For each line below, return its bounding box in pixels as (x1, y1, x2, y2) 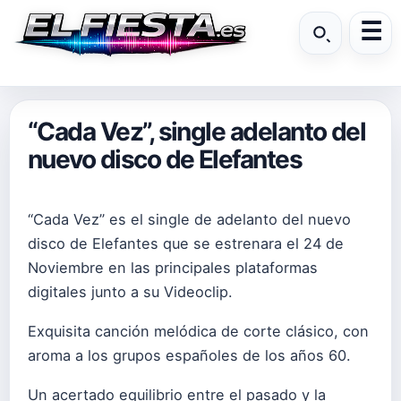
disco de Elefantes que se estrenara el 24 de (28, 235, 344, 252)
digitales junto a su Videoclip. (28, 283, 233, 301)
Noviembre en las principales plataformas (28, 259, 318, 277)
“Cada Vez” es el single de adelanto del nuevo (28, 210, 351, 228)
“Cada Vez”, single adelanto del (28, 116, 366, 147)
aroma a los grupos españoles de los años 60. (28, 346, 351, 365)
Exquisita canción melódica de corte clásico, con (28, 322, 369, 341)
